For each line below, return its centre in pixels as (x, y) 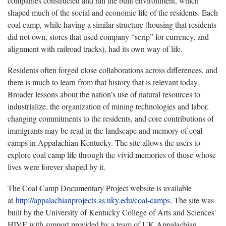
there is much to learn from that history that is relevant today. (103, 82)
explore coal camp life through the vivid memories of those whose (112, 154)
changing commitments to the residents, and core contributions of (111, 118)
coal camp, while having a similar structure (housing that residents (112, 24)
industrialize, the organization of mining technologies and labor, (108, 106)
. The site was (192, 200)
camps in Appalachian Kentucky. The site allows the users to (104, 142)
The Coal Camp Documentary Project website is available (100, 188)
